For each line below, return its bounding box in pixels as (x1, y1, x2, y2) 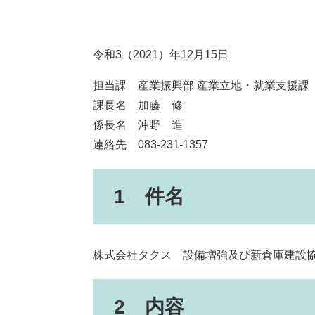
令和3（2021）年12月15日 (93, 49, 229, 61)
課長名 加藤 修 (93, 99, 183, 112)
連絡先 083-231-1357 (93, 139, 208, 151)
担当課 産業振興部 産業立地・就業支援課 (93, 79, 309, 92)
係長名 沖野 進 (93, 119, 183, 131)
